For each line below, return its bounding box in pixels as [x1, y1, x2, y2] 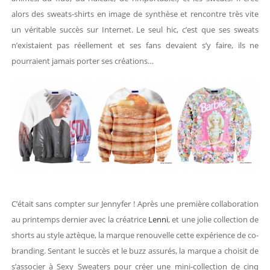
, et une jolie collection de [168, 214, 259, 225]
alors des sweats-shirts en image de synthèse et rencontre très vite [11, 8, 259, 20]
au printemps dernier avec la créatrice [11, 214, 149, 225]
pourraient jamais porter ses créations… [11, 55, 154, 67]
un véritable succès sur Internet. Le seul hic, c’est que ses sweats [11, 24, 259, 36]
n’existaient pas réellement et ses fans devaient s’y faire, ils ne [11, 40, 259, 51]
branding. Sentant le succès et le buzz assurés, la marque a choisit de [11, 245, 259, 257]
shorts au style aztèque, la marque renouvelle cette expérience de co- [11, 230, 259, 241]
